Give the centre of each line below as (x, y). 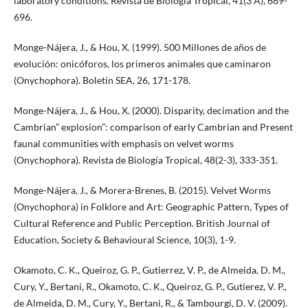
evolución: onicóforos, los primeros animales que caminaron (142, 63)
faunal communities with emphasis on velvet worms (123, 143)
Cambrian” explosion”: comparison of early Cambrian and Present (153, 126)
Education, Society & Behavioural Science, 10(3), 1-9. (124, 239)
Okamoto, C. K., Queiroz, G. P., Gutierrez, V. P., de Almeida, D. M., (149, 269)
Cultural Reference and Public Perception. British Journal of (142, 223)
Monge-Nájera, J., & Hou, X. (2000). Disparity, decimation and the (151, 110)
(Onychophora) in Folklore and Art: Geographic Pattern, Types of (151, 206)
